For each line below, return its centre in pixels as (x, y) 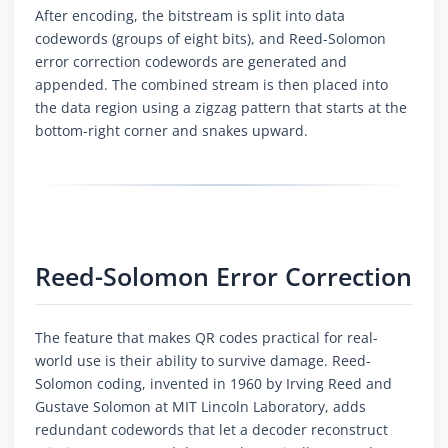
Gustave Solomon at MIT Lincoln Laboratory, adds (200, 407)
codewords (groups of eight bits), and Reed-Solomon (210, 39)
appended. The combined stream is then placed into (211, 85)
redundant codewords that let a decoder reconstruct (211, 430)
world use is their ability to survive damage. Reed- (203, 361)
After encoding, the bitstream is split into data (190, 16)
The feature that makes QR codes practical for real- (206, 338)
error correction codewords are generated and (191, 62)
